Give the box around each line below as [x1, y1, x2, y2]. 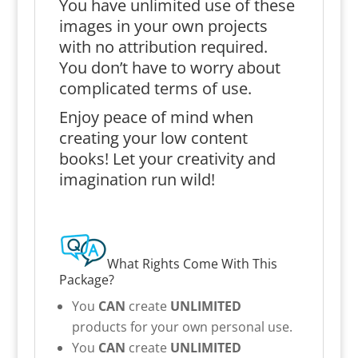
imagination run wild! [58, 168, 215, 190]
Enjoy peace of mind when [58, 105, 253, 128]
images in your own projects [58, 14, 268, 37]
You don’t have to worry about [58, 56, 280, 78]
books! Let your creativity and [58, 147, 276, 169]
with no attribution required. [58, 35, 268, 58]
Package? [58, 270, 114, 288]
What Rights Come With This [106, 254, 277, 272]
